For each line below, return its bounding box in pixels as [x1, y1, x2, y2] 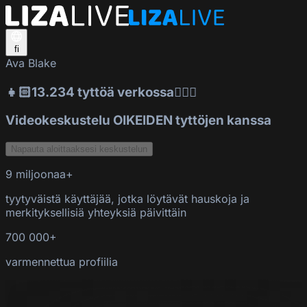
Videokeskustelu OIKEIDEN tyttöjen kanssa [5, 112, 271, 129]
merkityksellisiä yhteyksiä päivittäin [5, 206, 186, 220]
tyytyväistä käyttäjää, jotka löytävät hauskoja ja [5, 192, 249, 206]
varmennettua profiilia [5, 255, 118, 269]
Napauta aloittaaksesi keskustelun [11, 144, 147, 155]
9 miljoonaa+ [5, 167, 73, 182]
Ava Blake [5, 56, 56, 70]
